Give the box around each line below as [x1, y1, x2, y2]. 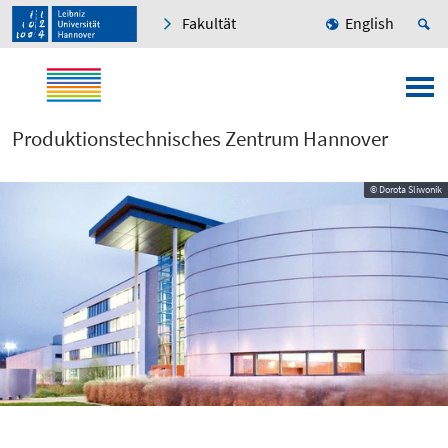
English [345, 13, 394, 34]
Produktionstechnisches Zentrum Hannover [12, 125, 388, 153]
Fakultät [182, 13, 236, 34]
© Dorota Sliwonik [370, 183, 442, 197]
